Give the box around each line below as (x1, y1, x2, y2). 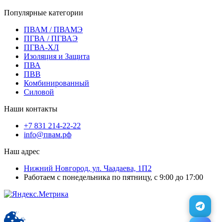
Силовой (24, 87, 54, 96)
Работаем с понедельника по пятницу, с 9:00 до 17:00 (24, 172, 203, 181)
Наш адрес (4, 147, 40, 156)
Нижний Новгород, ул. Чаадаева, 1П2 (24, 164, 152, 172)
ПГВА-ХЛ (24, 43, 59, 52)
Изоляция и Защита (24, 52, 90, 60)
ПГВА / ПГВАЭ (24, 34, 78, 43)
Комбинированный (24, 78, 89, 87)
